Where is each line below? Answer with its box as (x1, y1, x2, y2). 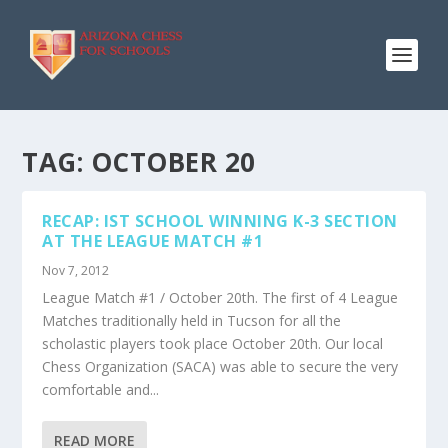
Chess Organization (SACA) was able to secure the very (42, 357, 399, 376)
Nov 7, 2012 (42, 262, 110, 279)
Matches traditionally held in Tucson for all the (42, 311, 342, 330)
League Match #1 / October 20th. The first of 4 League (42, 288, 399, 307)
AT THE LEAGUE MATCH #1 (42, 230, 264, 252)
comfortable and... (42, 380, 160, 399)
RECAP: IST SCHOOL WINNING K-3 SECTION (42, 210, 398, 232)
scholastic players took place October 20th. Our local (42, 334, 384, 353)
